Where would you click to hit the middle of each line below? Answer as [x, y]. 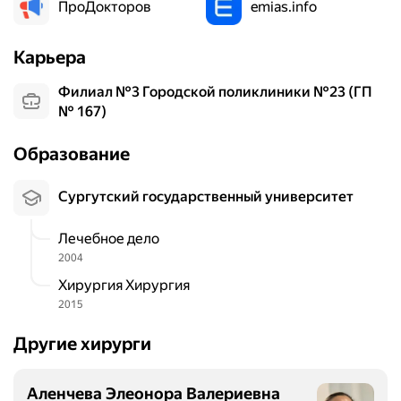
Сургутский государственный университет [211, 197]
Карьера [50, 58]
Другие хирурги [82, 344]
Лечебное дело [114, 239]
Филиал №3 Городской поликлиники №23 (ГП [64, 92]
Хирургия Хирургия [128, 286]
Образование [72, 154]
